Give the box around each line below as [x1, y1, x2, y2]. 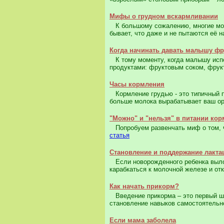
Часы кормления [109, 80, 164, 88]
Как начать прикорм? [109, 182, 179, 190]
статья [109, 131, 129, 139]
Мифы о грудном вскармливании [109, 12, 218, 20]
